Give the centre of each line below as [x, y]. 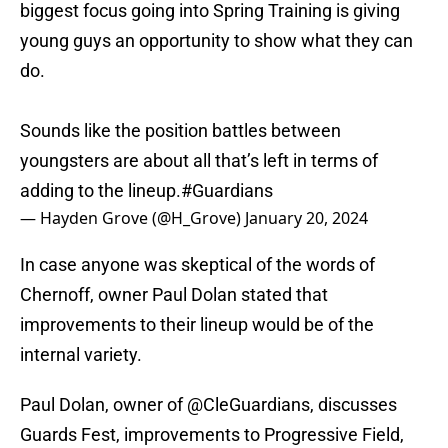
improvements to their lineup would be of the [197, 325]
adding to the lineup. [100, 191]
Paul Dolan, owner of [103, 405]
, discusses [353, 405]
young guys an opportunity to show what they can [216, 41]
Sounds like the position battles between [180, 131]
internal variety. [81, 355]
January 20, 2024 [306, 218]
